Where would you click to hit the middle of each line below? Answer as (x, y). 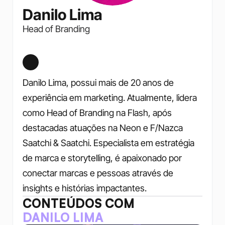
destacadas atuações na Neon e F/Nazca (102, 128)
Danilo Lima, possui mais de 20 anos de (98, 83)
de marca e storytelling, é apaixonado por (102, 158)
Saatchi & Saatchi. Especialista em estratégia (108, 143)
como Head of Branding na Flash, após (97, 113)
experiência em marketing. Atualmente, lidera (109, 98)
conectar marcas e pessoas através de (98, 173)
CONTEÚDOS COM (78, 203)
